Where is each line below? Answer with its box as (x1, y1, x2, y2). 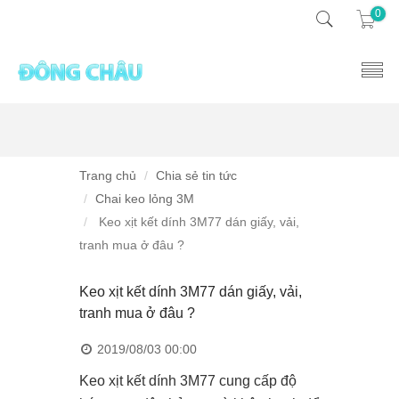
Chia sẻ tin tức (156, 168, 237, 183)
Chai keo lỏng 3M (95, 191, 194, 206)
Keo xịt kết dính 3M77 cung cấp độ (79, 373, 297, 388)
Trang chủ (79, 168, 136, 183)
